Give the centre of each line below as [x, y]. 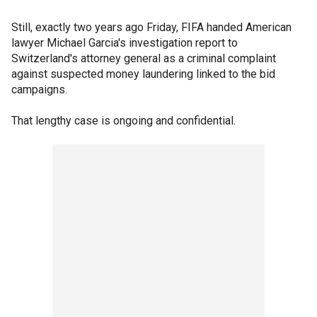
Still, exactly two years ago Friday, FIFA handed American [151, 27]
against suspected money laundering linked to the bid [143, 74]
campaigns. [39, 89]
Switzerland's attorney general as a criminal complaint [144, 58]
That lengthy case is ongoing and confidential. [123, 120]
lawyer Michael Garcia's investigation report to [125, 42]
